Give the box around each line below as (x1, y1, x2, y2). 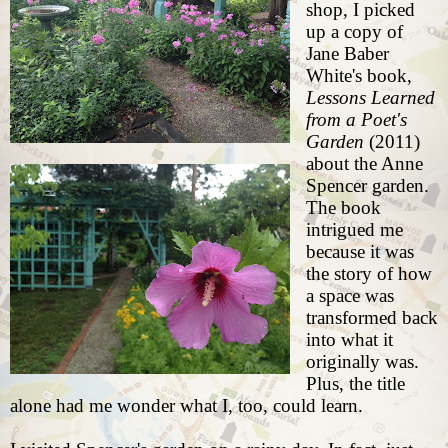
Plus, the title (305, 373, 405, 395)
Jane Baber (305, 43, 389, 65)
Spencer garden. (305, 175, 429, 197)
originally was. (305, 351, 419, 373)
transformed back (305, 307, 438, 329)
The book (305, 197, 381, 219)
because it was (305, 241, 414, 263)
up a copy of (305, 21, 403, 43)
